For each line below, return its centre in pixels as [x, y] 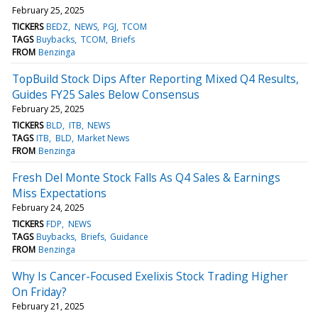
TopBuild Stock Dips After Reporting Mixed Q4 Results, [155, 78]
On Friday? [39, 291]
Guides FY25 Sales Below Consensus [106, 94]
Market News [103, 138]
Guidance [129, 236]
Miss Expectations [59, 193]
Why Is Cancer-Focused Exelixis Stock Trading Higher [150, 276]
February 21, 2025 [48, 306]
